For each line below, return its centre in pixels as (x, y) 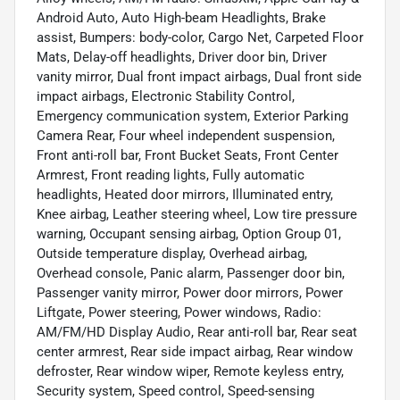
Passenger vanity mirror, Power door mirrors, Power (190, 292)
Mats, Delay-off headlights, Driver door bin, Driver (182, 57)
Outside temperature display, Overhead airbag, (172, 253)
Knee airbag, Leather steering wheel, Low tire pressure (197, 214)
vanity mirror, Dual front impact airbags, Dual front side (199, 76)
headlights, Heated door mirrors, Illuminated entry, (185, 194)
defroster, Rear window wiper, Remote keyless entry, (190, 371)
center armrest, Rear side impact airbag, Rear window (195, 351)
